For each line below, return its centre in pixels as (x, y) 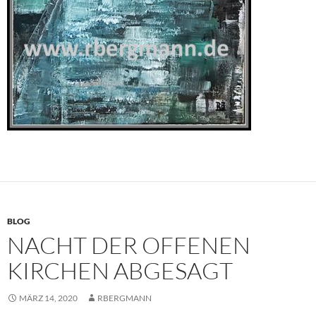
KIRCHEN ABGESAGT (120, 271)
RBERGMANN (124, 298)
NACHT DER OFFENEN (129, 245)
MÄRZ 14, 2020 (48, 298)
